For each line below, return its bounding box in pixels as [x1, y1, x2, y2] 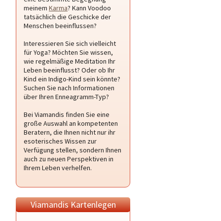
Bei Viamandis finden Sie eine [24, 110, 110, 119]
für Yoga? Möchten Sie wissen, [24, 48, 113, 57]
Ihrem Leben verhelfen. [24, 163, 92, 172]
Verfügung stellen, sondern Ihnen [24, 146, 121, 154]
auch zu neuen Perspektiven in [24, 154, 113, 163]
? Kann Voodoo [68, 3, 111, 12]
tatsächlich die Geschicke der [24, 12, 111, 21]
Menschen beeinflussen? [24, 21, 98, 30]
